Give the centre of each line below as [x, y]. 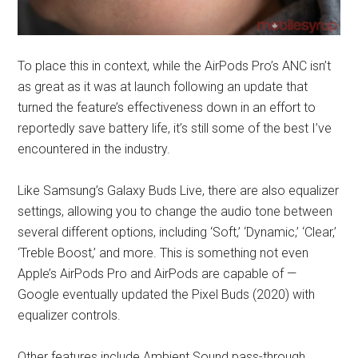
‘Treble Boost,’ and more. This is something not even [163, 253]
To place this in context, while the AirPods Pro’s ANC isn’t [175, 66]
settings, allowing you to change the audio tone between [175, 212]
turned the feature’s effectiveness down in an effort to [167, 108]
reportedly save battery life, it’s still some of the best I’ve [175, 129]
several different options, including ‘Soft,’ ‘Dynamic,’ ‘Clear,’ [177, 233]
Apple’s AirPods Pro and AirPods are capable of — [157, 274]
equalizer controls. [70, 316]
